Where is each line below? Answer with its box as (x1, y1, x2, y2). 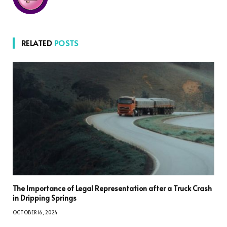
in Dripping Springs (13, 193, 77, 203)
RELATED (21, 37, 54, 48)
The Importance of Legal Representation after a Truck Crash (13, 183, 212, 193)
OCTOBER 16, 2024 (13, 208, 57, 216)
